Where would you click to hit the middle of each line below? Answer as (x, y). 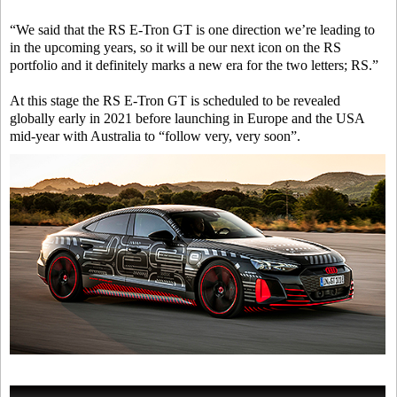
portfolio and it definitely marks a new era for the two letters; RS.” (194, 66)
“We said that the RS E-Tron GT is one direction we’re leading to (192, 30)
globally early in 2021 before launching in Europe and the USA (187, 119)
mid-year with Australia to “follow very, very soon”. (155, 136)
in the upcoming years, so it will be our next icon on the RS (175, 48)
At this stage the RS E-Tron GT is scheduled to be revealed (175, 101)
